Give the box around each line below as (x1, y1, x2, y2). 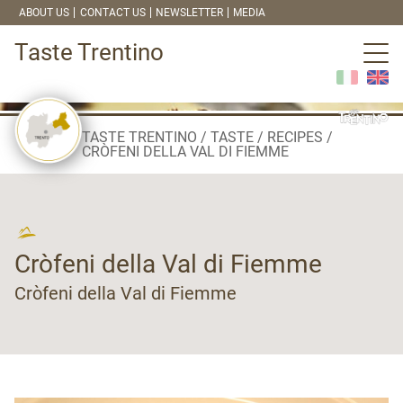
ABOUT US (19, 6, 70, 19)
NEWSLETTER (155, 6, 223, 19)
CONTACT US (79, 6, 146, 19)
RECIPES (266, 128, 323, 146)
